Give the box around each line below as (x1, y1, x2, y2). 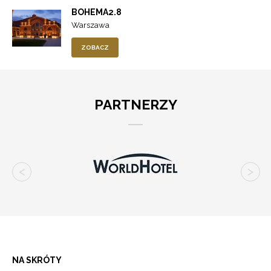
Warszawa (71, 21, 109, 30)
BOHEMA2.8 (71, 7, 122, 18)
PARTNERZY (94, 96, 177, 113)
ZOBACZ (81, 44, 109, 51)
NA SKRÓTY (12, 255, 62, 266)
